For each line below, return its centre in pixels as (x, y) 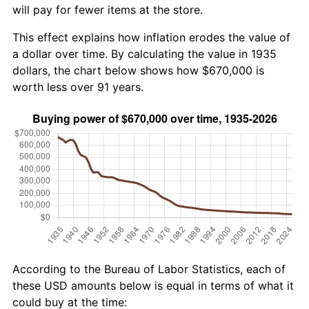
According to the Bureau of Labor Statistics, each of (149, 269)
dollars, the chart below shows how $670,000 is (138, 71)
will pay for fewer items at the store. (108, 10)
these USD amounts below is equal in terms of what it (153, 286)
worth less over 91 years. (78, 87)
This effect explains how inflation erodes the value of (151, 38)
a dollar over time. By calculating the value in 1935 (144, 54)
